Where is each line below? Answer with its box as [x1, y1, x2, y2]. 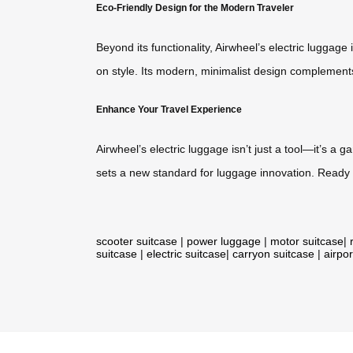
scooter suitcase [96, 234, 177, 247]
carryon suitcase [232, 247, 314, 260]
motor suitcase [270, 234, 344, 247]
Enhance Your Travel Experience [96, 104, 242, 115]
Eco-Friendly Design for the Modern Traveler [96, 2, 294, 13]
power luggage [187, 234, 261, 247]
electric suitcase [147, 247, 226, 260]
